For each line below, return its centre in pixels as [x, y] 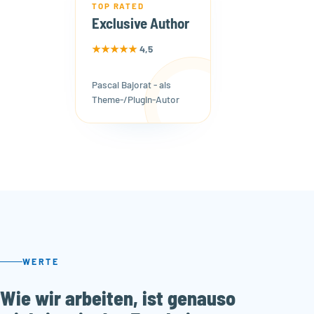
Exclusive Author [141, 23]
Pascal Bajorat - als [132, 84]
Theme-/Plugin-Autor [136, 99]
